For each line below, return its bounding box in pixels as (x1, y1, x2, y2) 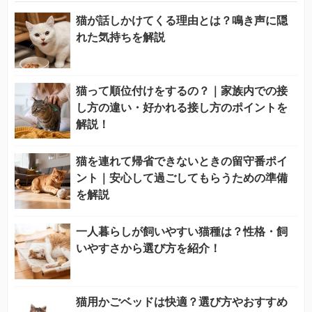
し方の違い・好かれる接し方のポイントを (76, 101, 288, 114)
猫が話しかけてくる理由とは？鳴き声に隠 (76, 14, 288, 26)
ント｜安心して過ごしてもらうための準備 (76, 171, 288, 184)
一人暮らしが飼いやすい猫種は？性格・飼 (76, 225, 288, 237)
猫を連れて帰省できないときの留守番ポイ (76, 155, 288, 167)
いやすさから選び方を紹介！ (76, 242, 221, 254)
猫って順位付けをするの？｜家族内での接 (76, 84, 288, 97)
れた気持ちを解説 (76, 31, 165, 43)
